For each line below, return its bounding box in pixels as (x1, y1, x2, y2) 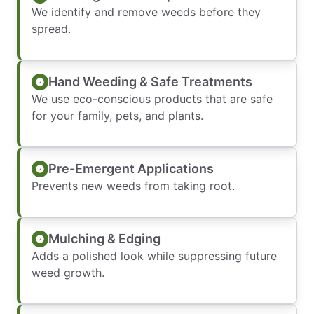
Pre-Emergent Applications (48, 161, 214, 176)
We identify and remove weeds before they (32, 5, 261, 20)
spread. (32, 22, 71, 36)
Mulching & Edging (48, 231, 161, 246)
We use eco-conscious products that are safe (32, 92, 273, 107)
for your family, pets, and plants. (32, 109, 203, 123)
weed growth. (32, 266, 104, 280)
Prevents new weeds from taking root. (32, 179, 235, 193)
